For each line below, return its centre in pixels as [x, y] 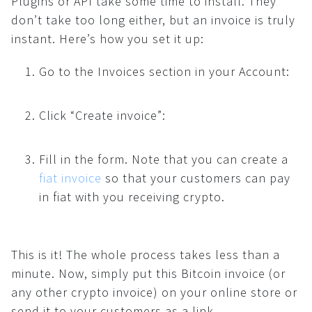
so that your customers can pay [198, 178]
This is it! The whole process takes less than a [146, 255]
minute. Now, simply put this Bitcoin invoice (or [148, 273]
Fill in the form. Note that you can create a [164, 159]
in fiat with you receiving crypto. [132, 197]
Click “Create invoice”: [102, 115]
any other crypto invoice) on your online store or [154, 292]
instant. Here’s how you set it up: [108, 39]
